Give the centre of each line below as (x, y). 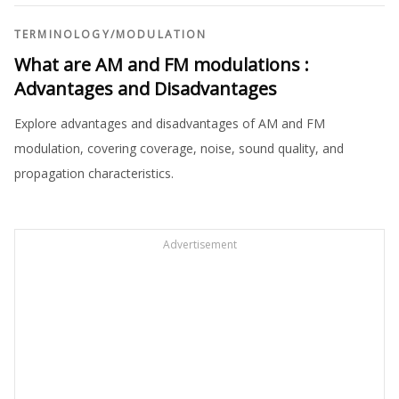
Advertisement (199, 245)
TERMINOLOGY (62, 35)
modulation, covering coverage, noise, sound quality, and (179, 149)
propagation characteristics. (94, 174)
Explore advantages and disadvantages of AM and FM (170, 124)
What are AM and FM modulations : (162, 65)
